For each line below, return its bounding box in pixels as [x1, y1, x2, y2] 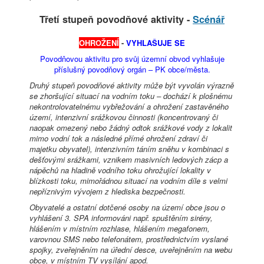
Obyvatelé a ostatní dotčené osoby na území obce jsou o [29, 202, 225, 213]
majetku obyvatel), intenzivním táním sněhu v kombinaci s [29, 143, 229, 155]
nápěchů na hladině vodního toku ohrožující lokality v [29, 164, 211, 176]
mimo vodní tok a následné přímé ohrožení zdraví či [29, 133, 207, 144]
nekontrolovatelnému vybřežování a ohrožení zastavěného [29, 101, 229, 113]
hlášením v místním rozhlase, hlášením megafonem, [29, 223, 210, 235]
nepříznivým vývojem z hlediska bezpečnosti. [29, 186, 186, 197]
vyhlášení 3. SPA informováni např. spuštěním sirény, [29, 212, 213, 224]
